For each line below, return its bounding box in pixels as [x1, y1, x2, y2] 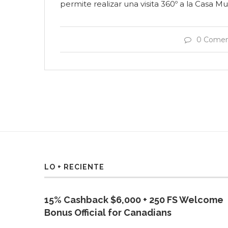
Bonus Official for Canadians [44, 207, 172, 218]
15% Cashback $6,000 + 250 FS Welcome [44, 194, 223, 205]
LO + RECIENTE [44, 163, 104, 171]
